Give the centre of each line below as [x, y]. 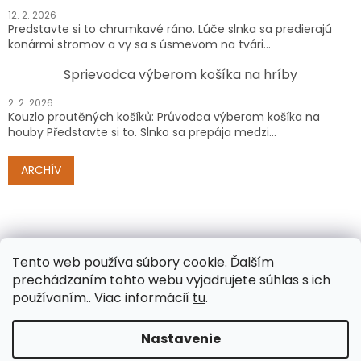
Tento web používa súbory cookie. [120, 262]
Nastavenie [180, 339]
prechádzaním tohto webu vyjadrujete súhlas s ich [171, 280]
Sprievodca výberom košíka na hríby [180, 75]
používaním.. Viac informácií [101, 298]
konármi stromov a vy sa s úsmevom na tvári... [139, 45]
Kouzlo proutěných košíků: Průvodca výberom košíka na [164, 117]
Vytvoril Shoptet [196, 328]
